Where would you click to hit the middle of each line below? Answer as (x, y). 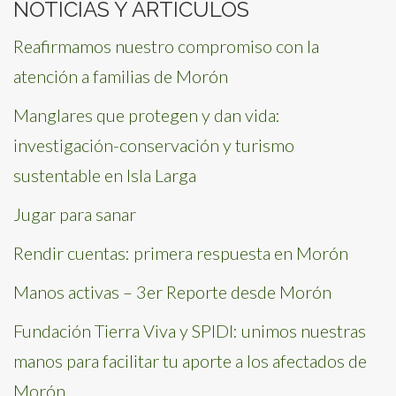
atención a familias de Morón (121, 76)
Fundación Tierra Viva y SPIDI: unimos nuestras (190, 331)
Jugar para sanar (75, 214)
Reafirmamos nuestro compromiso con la (166, 46)
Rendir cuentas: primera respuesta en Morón (181, 253)
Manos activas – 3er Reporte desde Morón (172, 292)
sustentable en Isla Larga (105, 175)
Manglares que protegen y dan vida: (147, 115)
